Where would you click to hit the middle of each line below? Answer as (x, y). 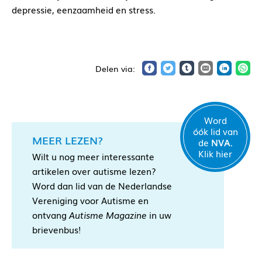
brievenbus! (56, 230)
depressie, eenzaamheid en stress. (84, 10)
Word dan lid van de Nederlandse (102, 186)
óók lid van (215, 131)
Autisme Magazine (108, 215)
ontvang (51, 215)
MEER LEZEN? (68, 140)
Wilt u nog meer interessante (93, 156)
